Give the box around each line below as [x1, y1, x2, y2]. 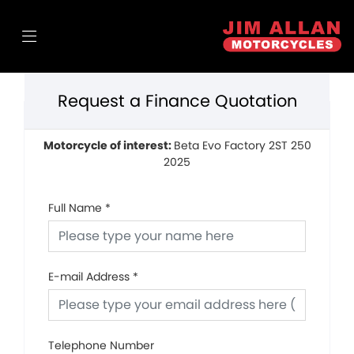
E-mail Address [48, 269, 130, 284]
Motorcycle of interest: [43, 137, 174, 153]
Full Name [48, 200, 102, 216]
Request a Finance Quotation [57, 89, 297, 112]
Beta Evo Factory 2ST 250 [173, 137, 311, 153]
